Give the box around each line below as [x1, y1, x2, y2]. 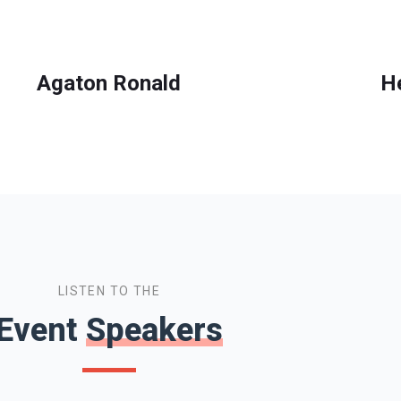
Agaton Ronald [37, 71, 182, 96]
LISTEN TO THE [57, 284, 161, 298]
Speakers [86, 311, 223, 349]
